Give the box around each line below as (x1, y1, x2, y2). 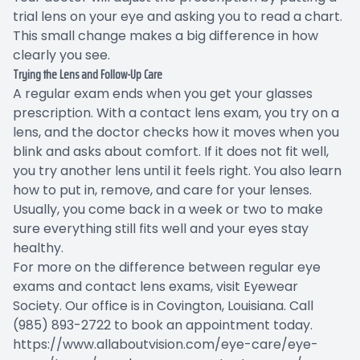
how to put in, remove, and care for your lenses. (13, 180, 312, 199)
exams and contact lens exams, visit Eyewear (13, 276, 298, 296)
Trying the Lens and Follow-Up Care (13, 63, 162, 84)
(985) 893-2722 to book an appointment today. (13, 315, 313, 334)
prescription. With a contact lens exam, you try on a (13, 103, 339, 122)
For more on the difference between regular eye (13, 257, 321, 276)
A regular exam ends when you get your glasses (13, 84, 313, 103)
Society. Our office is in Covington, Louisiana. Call (13, 296, 313, 315)
